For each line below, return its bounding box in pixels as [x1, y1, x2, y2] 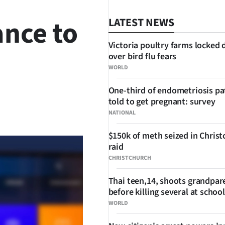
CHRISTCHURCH [108, 154, 151, 162]
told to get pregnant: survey [108, 95, 215, 108]
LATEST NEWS [108, 15, 174, 31]
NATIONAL [108, 108, 136, 117]
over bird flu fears [108, 50, 177, 63]
